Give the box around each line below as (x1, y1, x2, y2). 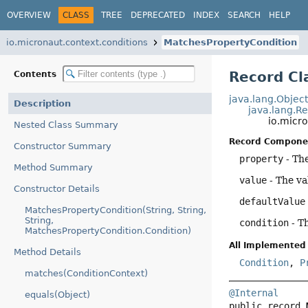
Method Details (14, 247, 81, 257)
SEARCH (228, 10, 261, 20)
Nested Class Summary (14, 120, 118, 130)
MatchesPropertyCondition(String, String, (25, 205, 206, 215)
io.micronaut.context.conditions (6, 37, 148, 47)
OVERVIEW (7, 10, 51, 20)
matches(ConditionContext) (25, 268, 148, 278)
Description (14, 98, 71, 109)
